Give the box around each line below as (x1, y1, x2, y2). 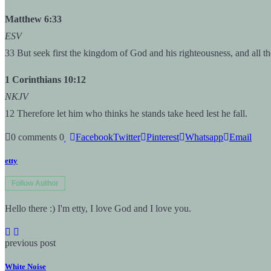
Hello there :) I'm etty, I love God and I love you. (5, 203, 191, 214)
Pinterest (146, 131, 179, 142)
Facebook (76, 131, 113, 142)
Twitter (113, 131, 140, 142)
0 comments (11, 131, 57, 142)
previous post (5, 238, 56, 249)
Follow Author (11, 179, 59, 188)
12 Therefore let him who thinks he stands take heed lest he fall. (5, 108, 247, 119)
